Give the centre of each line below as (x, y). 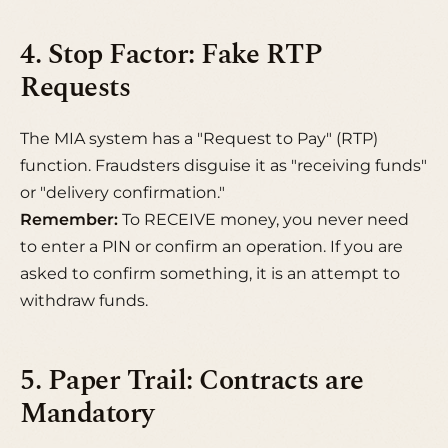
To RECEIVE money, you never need (263, 220)
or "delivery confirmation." (122, 193)
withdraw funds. (84, 301)
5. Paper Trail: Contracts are (192, 381)
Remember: (69, 220)
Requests (75, 88)
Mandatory (87, 414)
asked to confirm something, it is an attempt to (210, 274)
